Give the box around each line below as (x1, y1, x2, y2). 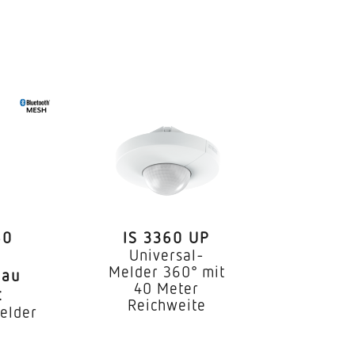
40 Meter (134, 277, 200, 297)
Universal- (128, 244, 204, 264)
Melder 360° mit (108, 261, 225, 281)
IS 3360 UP (123, 227, 211, 246)
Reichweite (127, 294, 206, 314)
